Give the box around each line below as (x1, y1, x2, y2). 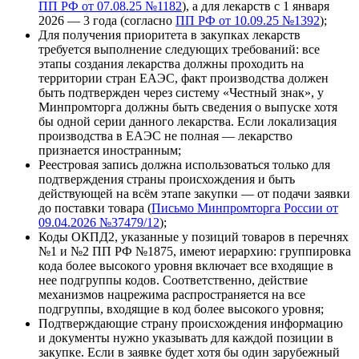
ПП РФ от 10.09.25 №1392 (175, 13, 320, 27)
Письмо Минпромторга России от (151, 200, 338, 215)
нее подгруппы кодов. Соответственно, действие (38, 272, 308, 287)
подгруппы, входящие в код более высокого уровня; (38, 301, 324, 316)
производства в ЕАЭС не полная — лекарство (38, 128, 292, 143)
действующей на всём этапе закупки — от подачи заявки (38, 186, 350, 200)
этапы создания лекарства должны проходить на (38, 56, 304, 71)
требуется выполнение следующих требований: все (38, 42, 320, 56)
